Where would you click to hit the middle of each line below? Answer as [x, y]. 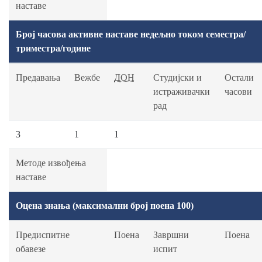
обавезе [31, 249]
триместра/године [53, 48]
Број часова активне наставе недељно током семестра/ [131, 34]
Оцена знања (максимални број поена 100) [105, 206]
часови [238, 92]
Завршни [171, 235]
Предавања [38, 77]
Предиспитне [43, 235]
